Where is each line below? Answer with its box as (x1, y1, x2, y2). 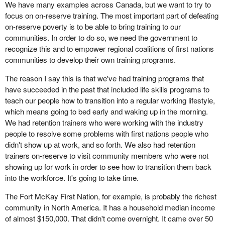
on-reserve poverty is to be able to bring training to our (5, 21, 181, 32)
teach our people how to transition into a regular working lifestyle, (5, 95, 215, 105)
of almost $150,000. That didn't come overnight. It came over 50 (5, 213, 213, 224)
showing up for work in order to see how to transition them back (5, 161, 211, 172)
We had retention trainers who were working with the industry (5, 117, 203, 128)
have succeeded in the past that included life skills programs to (5, 84, 209, 94)
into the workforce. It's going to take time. (5, 172, 139, 183)
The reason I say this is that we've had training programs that (5, 73, 204, 83)
